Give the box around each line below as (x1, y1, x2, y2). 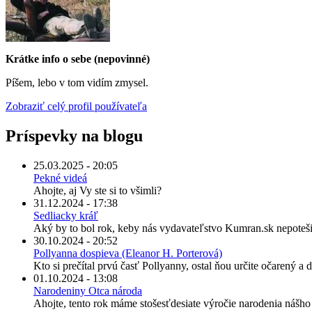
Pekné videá (33, 172, 87, 185)
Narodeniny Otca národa (33, 285, 142, 297)
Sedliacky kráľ (33, 210, 98, 222)
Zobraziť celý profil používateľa (6, 100, 147, 113)
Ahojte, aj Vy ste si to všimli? (33, 185, 162, 197)
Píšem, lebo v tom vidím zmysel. (6, 77, 148, 89)
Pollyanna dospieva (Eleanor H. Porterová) (33, 247, 222, 260)
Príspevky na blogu (6, 127, 143, 146)
